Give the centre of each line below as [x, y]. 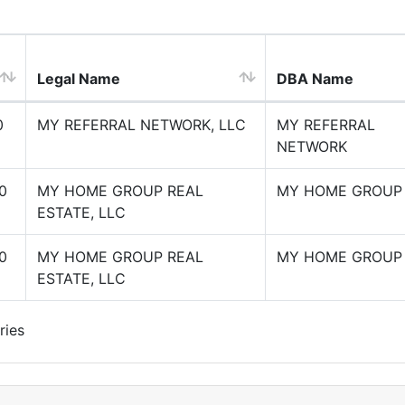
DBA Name [315, 79]
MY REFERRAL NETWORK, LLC [141, 125]
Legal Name [79, 79]
